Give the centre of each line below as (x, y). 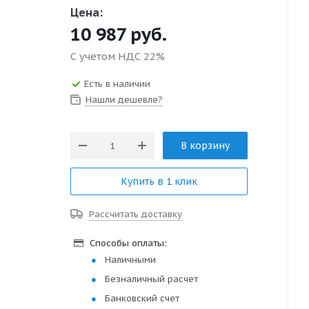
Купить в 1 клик (159, 181)
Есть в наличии (117, 83)
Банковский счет (142, 298)
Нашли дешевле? (124, 100)
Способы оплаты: (127, 243)
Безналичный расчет (151, 279)
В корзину (205, 146)
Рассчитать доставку (136, 214)
